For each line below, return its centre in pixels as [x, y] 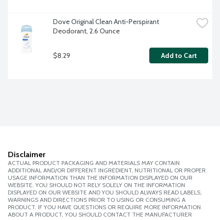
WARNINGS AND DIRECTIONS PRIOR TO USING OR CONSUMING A [97, 200]
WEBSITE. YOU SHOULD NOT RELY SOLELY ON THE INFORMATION [96, 185]
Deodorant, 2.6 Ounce [86, 31]
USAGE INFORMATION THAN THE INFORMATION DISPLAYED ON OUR [100, 178]
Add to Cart [179, 56]
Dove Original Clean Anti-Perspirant [106, 22]
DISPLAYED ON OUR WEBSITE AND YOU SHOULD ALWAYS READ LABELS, [105, 192]
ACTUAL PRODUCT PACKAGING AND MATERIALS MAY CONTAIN [94, 163]
